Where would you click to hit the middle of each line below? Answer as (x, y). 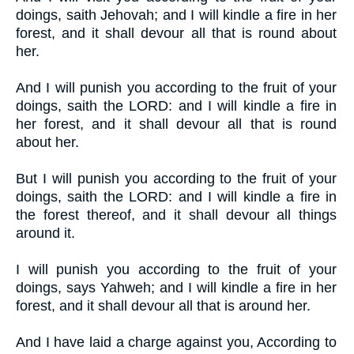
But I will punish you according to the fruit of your (176, 179)
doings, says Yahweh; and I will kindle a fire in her (176, 288)
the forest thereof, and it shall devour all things (176, 215)
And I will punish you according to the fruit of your (176, 88)
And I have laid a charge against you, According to (176, 343)
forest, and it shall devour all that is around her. (163, 306)
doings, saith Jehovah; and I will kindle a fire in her (176, 15)
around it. (45, 233)
